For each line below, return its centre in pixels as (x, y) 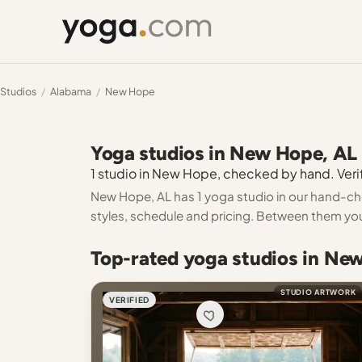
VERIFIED (129, 300)
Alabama (71, 91)
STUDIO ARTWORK (318, 292)
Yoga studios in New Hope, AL (224, 153)
